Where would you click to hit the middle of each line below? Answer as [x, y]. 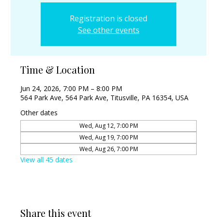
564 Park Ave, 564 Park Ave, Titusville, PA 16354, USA [105, 98]
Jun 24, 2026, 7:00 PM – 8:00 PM [71, 88]
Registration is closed [108, 18]
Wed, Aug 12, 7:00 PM [108, 126]
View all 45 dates [47, 160]
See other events [108, 30]
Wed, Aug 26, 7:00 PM [108, 149]
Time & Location [58, 70]
